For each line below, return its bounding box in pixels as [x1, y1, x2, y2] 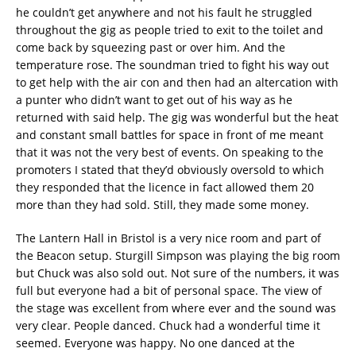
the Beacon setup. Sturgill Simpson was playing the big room [16, 247, 340, 263]
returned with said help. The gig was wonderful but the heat [16, 109, 339, 125]
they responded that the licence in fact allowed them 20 [16, 179, 314, 195]
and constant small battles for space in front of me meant [16, 126, 323, 142]
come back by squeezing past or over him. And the [16, 39, 285, 55]
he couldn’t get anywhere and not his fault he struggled [16, 4, 312, 20]
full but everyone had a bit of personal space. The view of [16, 282, 322, 298]
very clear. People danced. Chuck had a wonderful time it [16, 317, 320, 333]
